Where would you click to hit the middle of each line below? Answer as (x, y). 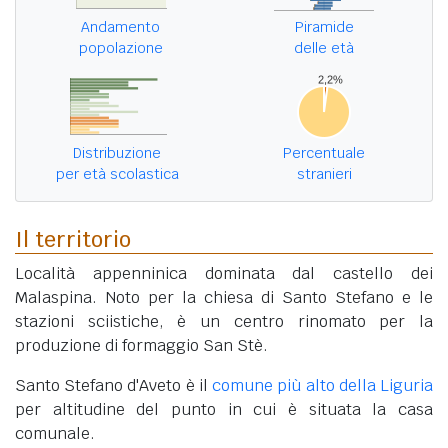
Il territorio (73, 239)
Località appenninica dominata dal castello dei (224, 274)
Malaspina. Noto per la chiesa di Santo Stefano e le (224, 298)
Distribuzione (117, 153)
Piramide (324, 27)
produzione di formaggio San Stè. (141, 346)
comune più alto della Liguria (323, 386)
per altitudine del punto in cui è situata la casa (224, 410)
